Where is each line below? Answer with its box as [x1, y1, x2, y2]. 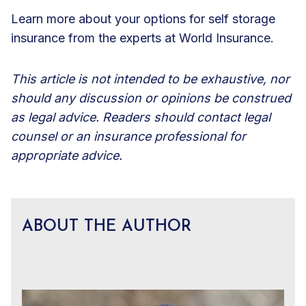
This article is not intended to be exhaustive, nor [11, 71, 290, 86]
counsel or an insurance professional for [11, 128, 246, 143]
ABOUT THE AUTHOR [22, 218, 191, 235]
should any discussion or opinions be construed [11, 90, 291, 105]
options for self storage [143, 11, 275, 26]
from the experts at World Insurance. [65, 30, 281, 45]
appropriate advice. [11, 148, 122, 163]
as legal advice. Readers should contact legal [11, 109, 270, 124]
